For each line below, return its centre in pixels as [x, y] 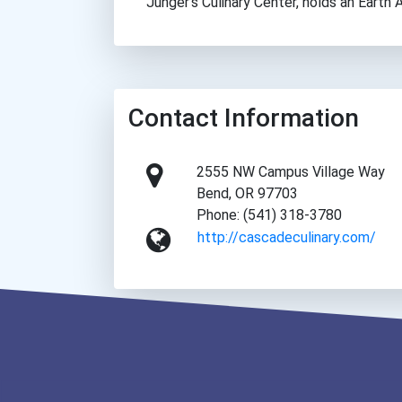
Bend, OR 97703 [248, 194]
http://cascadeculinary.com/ [287, 238]
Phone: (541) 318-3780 [270, 215]
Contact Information [244, 118]
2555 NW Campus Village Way [291, 172]
